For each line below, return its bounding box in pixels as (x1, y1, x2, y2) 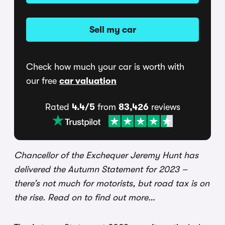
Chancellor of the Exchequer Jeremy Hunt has (14, 150, 198, 160)
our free (26, 75, 59, 86)
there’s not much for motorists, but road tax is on (14, 178, 209, 188)
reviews (148, 101, 180, 112)
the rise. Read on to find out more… (14, 192, 155, 202)
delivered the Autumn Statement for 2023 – (14, 164, 187, 174)
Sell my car (89, 24, 136, 35)
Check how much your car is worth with (26, 61, 184, 72)
